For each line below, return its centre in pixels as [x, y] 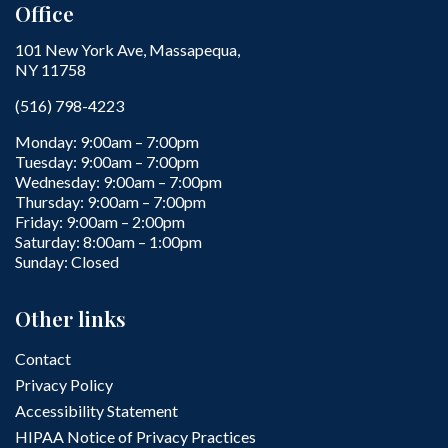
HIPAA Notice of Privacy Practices [135, 436]
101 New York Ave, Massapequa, [127, 49]
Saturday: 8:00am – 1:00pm [108, 241]
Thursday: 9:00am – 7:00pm [110, 201]
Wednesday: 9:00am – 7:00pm [118, 181]
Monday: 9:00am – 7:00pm [107, 141]
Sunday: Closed [67, 261]
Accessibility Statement [96, 410]
